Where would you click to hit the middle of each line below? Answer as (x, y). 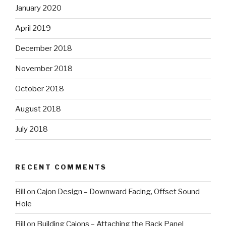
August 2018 (38, 109)
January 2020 (38, 8)
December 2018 (44, 49)
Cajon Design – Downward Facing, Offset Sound (118, 191)
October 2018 (40, 89)
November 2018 (44, 69)
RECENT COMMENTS (61, 167)
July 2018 (32, 129)
